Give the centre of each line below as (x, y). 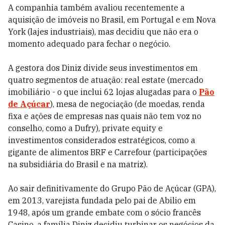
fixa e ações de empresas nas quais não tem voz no (105, 116)
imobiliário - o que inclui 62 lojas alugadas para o (103, 92)
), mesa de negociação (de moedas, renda (128, 104)
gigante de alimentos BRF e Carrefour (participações (107, 152)
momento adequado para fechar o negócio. (89, 44)
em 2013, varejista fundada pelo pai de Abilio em (102, 200)
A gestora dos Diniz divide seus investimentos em (103, 68)
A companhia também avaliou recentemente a (96, 8)
